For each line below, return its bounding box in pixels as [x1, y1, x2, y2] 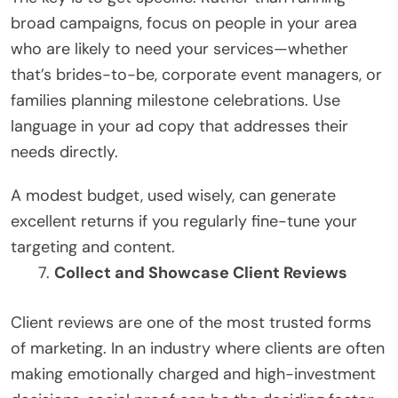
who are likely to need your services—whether [11, 37, 348, 60]
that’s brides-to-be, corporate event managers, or [11, 63, 382, 85]
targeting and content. [11, 235, 175, 258]
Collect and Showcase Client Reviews [54, 261, 347, 283]
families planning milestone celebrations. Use [11, 89, 340, 111]
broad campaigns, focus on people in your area [11, 12, 357, 34]
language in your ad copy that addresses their [11, 115, 348, 137]
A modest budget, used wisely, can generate [11, 184, 336, 206]
